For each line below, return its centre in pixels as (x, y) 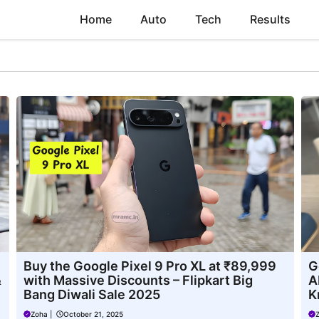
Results (270, 19)
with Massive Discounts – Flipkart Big (138, 280)
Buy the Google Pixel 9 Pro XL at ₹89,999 (150, 266)
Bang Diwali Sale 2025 (92, 294)
